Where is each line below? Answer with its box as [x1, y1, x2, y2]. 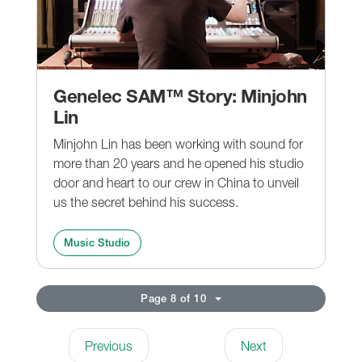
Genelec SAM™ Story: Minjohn [53, 84, 307, 107]
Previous [85, 337, 133, 354]
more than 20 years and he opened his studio [53, 154, 304, 171]
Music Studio [64, 235, 131, 249]
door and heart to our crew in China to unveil [53, 174, 299, 191]
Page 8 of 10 [141, 291, 207, 305]
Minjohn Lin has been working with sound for [53, 135, 303, 152]
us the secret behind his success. [53, 193, 238, 210]
